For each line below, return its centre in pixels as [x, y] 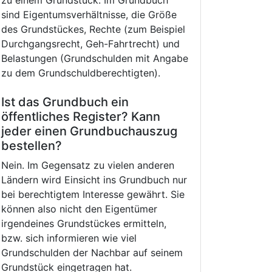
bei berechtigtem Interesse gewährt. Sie [93, 194]
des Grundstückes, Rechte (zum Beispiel [93, 29]
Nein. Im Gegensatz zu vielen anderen [88, 165]
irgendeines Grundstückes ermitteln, [84, 223]
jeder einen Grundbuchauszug [89, 131]
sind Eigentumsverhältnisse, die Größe [89, 15]
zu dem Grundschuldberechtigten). [81, 73]
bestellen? [32, 146]
